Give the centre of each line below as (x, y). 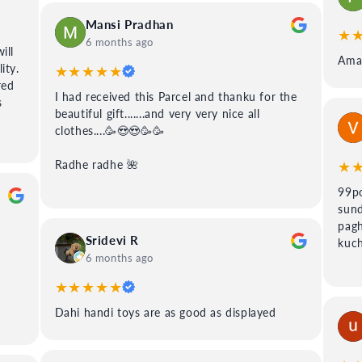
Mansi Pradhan (129, 24)
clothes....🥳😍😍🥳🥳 (109, 130)
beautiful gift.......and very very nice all (157, 113)
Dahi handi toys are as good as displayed (165, 312)
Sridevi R (112, 240)
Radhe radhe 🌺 (97, 164)
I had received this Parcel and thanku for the (176, 96)
